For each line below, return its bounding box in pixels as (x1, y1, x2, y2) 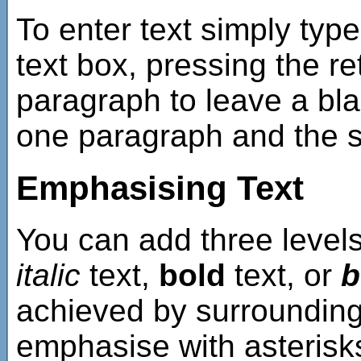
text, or (226, 258, 341, 293)
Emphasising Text (16, 168, 304, 207)
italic (16, 258, 81, 293)
